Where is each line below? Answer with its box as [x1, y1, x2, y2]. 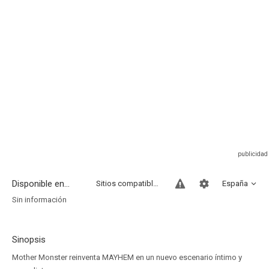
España [222, 179, 248, 188]
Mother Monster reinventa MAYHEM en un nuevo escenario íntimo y [12, 253, 242, 262]
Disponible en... [12, 178, 70, 189]
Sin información [12, 195, 67, 204]
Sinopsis [12, 234, 46, 245]
